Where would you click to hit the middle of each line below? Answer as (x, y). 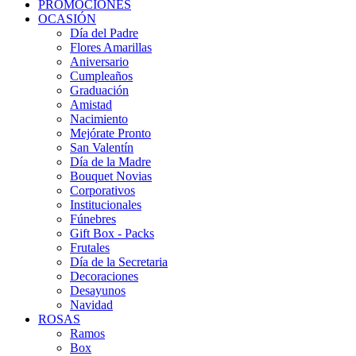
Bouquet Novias (111, 176)
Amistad (91, 104)
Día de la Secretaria (119, 262)
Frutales (90, 248)
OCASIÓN (67, 19)
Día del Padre (104, 33)
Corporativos (103, 190)
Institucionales (106, 205)
